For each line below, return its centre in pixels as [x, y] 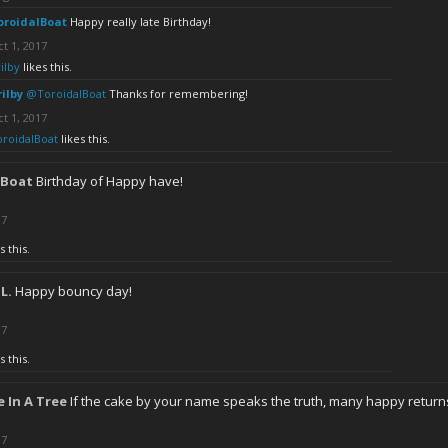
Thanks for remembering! [177, 93]
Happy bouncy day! [73, 291]
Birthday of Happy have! [109, 181]
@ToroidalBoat [66, 93]
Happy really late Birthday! [140, 21]
